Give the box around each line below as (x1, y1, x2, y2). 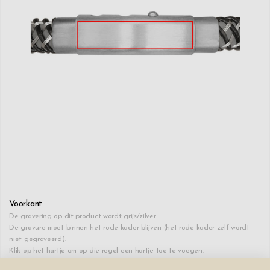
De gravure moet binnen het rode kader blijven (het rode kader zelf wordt (9, 224, 250, 231)
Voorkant (9, 199, 42, 209)
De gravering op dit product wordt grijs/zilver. (9, 212, 157, 220)
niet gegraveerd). (9, 235, 66, 243)
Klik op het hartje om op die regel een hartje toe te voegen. (9, 246, 204, 254)
